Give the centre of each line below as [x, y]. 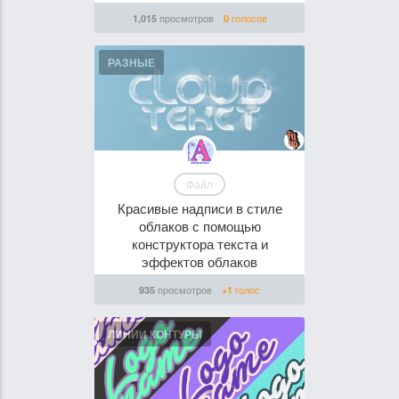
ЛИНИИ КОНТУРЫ [155, 334]
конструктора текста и [199, 244]
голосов [248, 18]
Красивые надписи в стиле [199, 208]
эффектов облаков [199, 261]
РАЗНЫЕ [131, 62]
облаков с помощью [199, 226]
